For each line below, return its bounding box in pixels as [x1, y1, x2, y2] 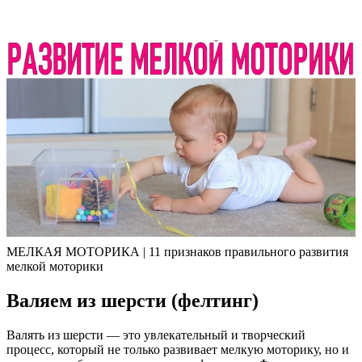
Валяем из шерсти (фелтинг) [6, 289, 259, 311]
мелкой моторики [6, 259, 103, 273]
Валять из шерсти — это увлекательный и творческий [6, 327, 305, 342]
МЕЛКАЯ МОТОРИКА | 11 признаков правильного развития [6, 244, 348, 259]
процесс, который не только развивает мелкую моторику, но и [6, 342, 349, 356]
